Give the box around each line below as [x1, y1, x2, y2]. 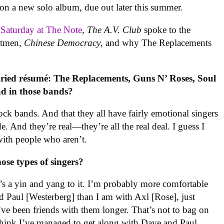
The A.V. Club [87, 24, 142, 35]
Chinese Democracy [24, 37, 101, 48]
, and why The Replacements [100, 37, 212, 48]
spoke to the [141, 24, 191, 35]
